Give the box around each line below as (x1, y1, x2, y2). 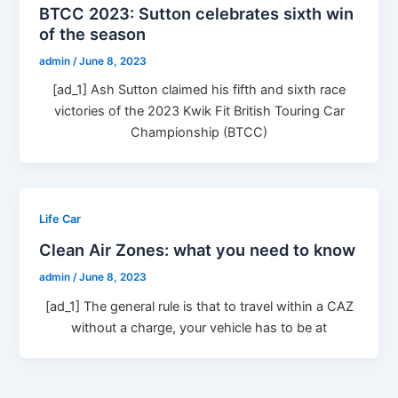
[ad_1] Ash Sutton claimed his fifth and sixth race (52, 82, 346, 99)
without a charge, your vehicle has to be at (71, 319, 327, 336)
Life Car (39, 212, 82, 227)
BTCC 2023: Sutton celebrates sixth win (39, 3, 354, 23)
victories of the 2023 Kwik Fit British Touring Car (53, 103, 345, 120)
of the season (39, 23, 147, 44)
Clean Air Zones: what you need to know (39, 239, 356, 259)
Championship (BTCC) (131, 124, 267, 141)
